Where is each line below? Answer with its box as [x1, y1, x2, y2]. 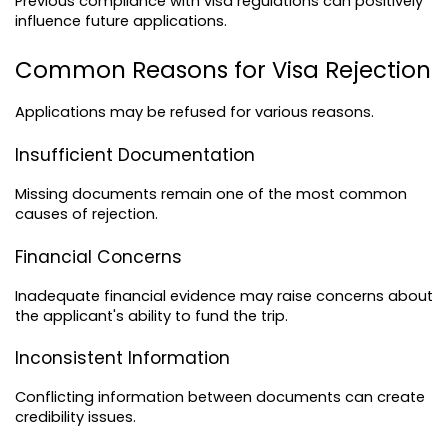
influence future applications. [15, 11, 227, 32]
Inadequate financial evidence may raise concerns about [15, 285, 433, 306]
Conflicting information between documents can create [15, 387, 425, 408]
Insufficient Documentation [15, 143, 255, 167]
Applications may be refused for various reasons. [15, 102, 374, 123]
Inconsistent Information [15, 346, 230, 371]
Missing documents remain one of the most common [15, 184, 407, 204]
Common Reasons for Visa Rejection [15, 54, 431, 87]
